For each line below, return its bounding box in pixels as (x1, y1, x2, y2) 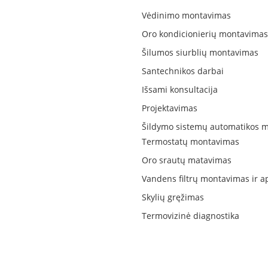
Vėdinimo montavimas (141, 9, 231, 21)
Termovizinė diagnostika (141, 209, 239, 221)
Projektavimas (141, 102, 197, 114)
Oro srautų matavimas (141, 154, 232, 166)
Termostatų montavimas (141, 135, 239, 147)
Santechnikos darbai (141, 65, 224, 77)
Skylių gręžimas (141, 191, 204, 203)
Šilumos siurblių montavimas (141, 46, 258, 58)
